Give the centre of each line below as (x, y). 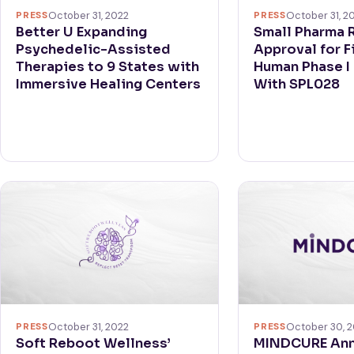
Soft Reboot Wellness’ (94, 343)
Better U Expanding (82, 32)
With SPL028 (297, 84)
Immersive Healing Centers (109, 84)
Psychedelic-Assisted (94, 49)
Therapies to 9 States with (108, 66)
